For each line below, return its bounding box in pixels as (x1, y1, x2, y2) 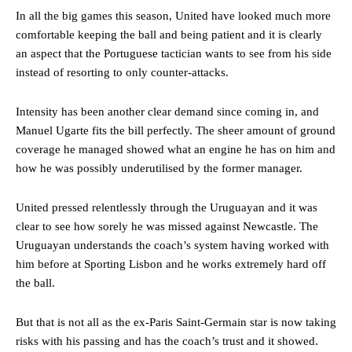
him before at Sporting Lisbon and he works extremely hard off (16, 257, 326, 270)
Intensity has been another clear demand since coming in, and (16, 104, 319, 118)
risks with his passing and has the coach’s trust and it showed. (16, 334, 318, 347)
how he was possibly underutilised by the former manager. (16, 161, 302, 174)
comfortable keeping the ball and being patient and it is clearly (16, 27, 322, 41)
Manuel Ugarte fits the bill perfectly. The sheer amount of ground (16, 123, 335, 137)
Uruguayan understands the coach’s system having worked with (16, 238, 329, 251)
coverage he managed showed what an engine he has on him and (16, 142, 335, 156)
